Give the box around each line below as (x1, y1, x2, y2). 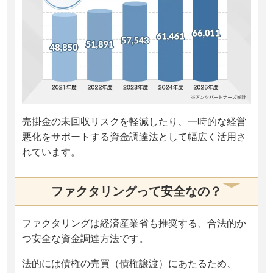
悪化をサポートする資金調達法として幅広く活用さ (22, 132, 246, 143)
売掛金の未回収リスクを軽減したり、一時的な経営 (22, 116, 246, 127)
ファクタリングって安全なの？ (51, 185, 222, 199)
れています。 (22, 147, 80, 158)
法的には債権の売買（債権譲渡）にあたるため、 (22, 258, 236, 269)
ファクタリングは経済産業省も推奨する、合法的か (22, 218, 246, 229)
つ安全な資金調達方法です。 (22, 233, 149, 244)
